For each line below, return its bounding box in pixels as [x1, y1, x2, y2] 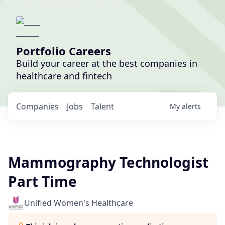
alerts [182, 101, 201, 111]
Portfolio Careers [16, 43, 111, 58]
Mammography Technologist [8, 153, 208, 172]
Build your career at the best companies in [16, 57, 197, 69]
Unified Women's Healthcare [24, 197, 133, 208]
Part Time [8, 172, 77, 191]
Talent [91, 101, 114, 112]
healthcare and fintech [16, 70, 112, 82]
